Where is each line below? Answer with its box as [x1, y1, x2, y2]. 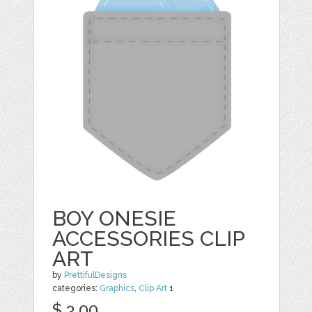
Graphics [100, 283, 135, 294]
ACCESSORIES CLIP [52, 226, 245, 251]
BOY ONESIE [52, 206, 177, 231]
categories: [52, 283, 100, 294]
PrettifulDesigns [64, 270, 127, 281]
